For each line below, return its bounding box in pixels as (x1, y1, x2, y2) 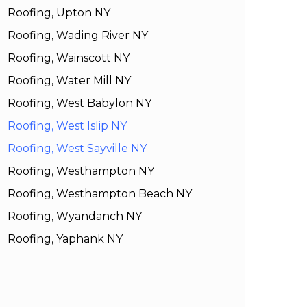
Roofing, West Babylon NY (7, 97, 151, 110)
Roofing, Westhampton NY (7, 164, 154, 178)
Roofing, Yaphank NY (7, 232, 123, 246)
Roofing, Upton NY (7, 6, 110, 20)
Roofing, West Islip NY (7, 119, 127, 133)
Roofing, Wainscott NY (7, 51, 130, 65)
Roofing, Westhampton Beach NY (7, 187, 192, 201)
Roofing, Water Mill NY (7, 74, 131, 88)
